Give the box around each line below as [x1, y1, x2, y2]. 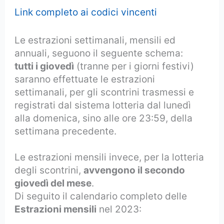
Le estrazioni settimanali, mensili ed [14, 34, 176, 46]
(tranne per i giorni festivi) [74, 60, 194, 72]
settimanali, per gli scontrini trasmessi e [14, 86, 194, 98]
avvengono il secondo [83, 164, 185, 176]
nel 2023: [96, 203, 142, 215]
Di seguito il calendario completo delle [14, 190, 187, 202]
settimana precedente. [14, 125, 117, 137]
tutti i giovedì [14, 60, 74, 72]
